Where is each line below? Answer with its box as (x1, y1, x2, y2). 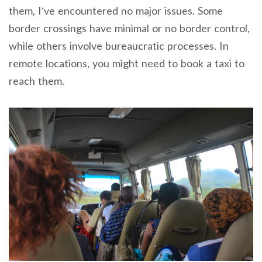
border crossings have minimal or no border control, (9, 22, 250, 35)
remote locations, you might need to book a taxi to (9, 57, 244, 70)
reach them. (9, 74, 64, 88)
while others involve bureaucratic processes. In (9, 39, 229, 53)
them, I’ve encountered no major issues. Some (9, 4, 223, 18)
